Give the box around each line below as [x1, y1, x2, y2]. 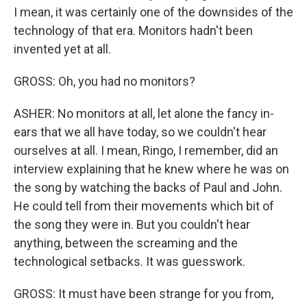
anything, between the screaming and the [14, 236, 238, 251]
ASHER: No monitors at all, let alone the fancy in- [14, 106, 274, 121]
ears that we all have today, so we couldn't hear [14, 125, 267, 140]
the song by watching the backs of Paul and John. [14, 180, 282, 195]
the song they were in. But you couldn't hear [14, 217, 250, 232]
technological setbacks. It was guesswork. [14, 254, 245, 269]
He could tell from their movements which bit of [14, 199, 274, 214]
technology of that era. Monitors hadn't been [14, 23, 253, 38]
